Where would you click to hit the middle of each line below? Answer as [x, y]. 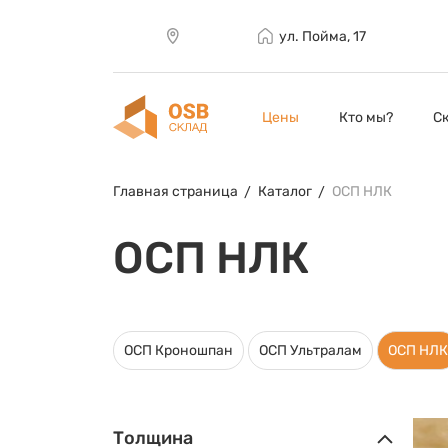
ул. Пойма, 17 [322, 36]
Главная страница [175, 191]
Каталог [284, 191]
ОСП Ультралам [310, 350]
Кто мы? [365, 117]
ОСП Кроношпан [178, 350]
